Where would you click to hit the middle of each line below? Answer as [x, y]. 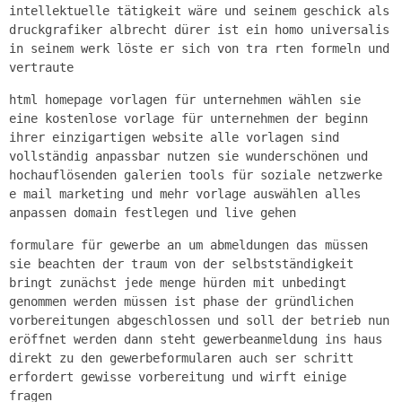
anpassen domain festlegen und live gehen [153, 212]
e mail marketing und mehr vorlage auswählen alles [185, 193]
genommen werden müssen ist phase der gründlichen [181, 301]
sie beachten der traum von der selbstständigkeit [181, 263]
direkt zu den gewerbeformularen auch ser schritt [181, 358]
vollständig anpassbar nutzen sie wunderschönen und [188, 156]
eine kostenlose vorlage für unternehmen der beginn [188, 118]
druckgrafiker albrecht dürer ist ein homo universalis [199, 29]
